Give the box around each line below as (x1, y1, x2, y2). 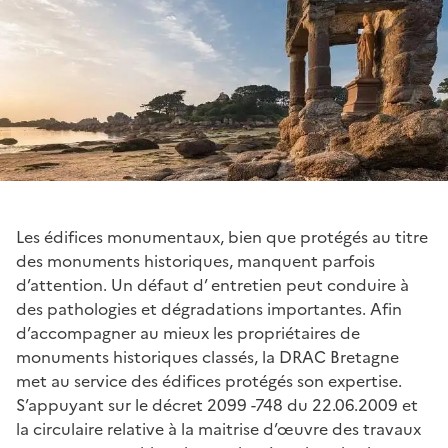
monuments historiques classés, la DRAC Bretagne (16, 344, 399, 369)
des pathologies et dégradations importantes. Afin (16, 296, 402, 321)
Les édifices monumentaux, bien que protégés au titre (16, 224, 428, 249)
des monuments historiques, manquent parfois (16, 248, 375, 273)
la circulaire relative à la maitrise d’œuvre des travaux (16, 416, 421, 441)
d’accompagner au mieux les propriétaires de (16, 320, 360, 345)
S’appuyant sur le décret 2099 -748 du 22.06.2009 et (16, 392, 418, 417)
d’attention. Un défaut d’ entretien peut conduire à (16, 272, 409, 297)
